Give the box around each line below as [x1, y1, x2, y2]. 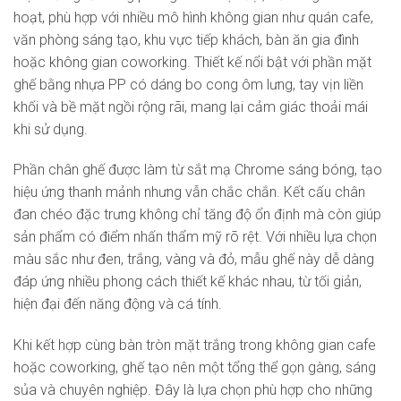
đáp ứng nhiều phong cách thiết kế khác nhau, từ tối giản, [13, 273, 362, 291]
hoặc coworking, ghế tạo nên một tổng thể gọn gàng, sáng [13, 359, 376, 377]
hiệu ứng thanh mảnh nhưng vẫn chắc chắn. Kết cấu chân [13, 183, 365, 201]
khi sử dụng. [13, 120, 88, 138]
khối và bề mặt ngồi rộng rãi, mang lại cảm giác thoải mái [13, 98, 368, 115]
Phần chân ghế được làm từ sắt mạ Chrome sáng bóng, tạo [13, 161, 382, 179]
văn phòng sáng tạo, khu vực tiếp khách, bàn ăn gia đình [13, 30, 359, 48]
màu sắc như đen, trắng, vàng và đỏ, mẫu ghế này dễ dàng [13, 251, 374, 269]
